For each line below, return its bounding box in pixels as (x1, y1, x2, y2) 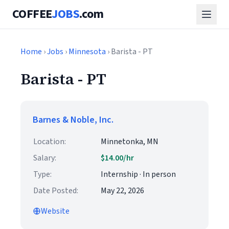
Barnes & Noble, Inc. (33, 113, 113, 126)
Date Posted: (33, 185, 78, 196)
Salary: (33, 152, 56, 164)
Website (41, 205, 70, 217)
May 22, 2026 (101, 185, 144, 196)
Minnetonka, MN (101, 136, 158, 147)
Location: (33, 136, 66, 147)
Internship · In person (101, 169, 176, 180)
